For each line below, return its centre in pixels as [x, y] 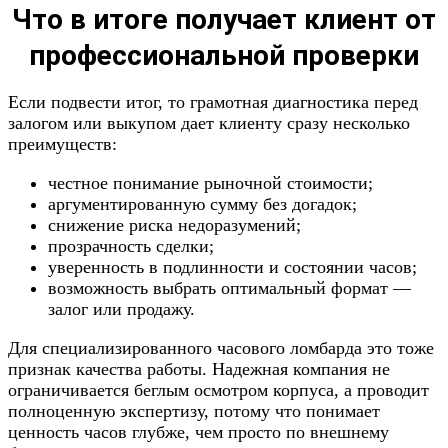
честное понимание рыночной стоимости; [210, 183]
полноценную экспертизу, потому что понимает [194, 411]
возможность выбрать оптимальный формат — [229, 288]
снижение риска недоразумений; [174, 225]
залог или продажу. [121, 309]
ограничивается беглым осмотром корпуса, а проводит [218, 390]
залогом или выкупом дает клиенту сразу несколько [209, 123]
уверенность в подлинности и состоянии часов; [232, 267]
